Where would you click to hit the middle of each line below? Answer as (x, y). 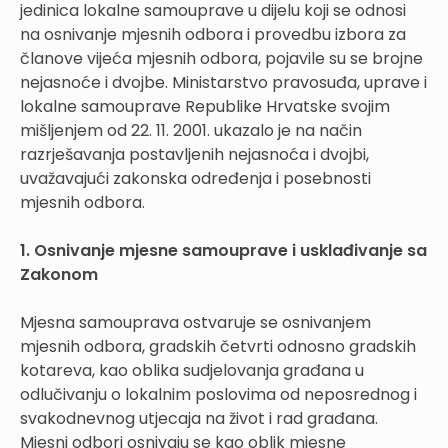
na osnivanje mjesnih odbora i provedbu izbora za (213, 34)
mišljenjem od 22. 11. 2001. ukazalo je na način (191, 130)
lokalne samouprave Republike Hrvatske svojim (205, 106)
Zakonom (59, 274)
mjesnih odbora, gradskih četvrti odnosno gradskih (218, 346)
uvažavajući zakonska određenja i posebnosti (195, 178)
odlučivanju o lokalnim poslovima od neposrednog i (218, 394)
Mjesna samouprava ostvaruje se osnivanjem (195, 322)
